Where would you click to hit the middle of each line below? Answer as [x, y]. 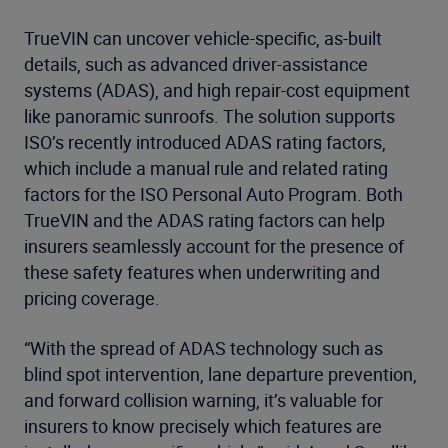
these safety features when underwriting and [202, 272]
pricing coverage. [92, 298]
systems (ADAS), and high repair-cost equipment [217, 90]
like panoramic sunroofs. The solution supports [209, 116]
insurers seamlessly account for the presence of [214, 246]
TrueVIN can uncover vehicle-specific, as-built [203, 38]
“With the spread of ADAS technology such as [203, 348]
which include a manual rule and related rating [206, 168]
